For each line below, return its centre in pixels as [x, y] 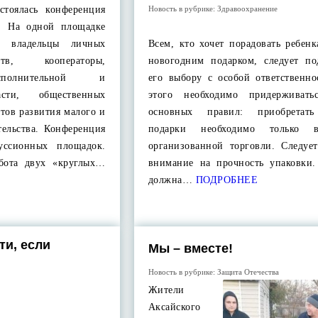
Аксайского [174, 307]
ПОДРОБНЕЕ [225, 180]
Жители [166, 290]
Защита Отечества [248, 272]
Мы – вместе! [190, 248]
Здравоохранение [247, 9]
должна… [170, 180]
